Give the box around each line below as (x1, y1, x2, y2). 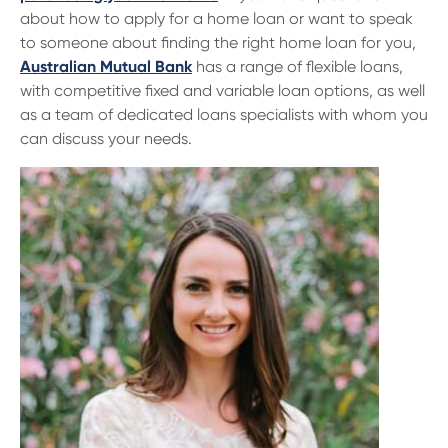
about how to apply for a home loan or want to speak (20, 9, 413, 28)
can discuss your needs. (20, 129, 192, 148)
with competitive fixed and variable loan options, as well (20, 81, 425, 100)
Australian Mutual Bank (20, 57, 192, 76)
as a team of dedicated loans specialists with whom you (20, 105, 428, 124)
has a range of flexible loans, (192, 57, 403, 76)
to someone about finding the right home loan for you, (20, 33, 416, 52)
